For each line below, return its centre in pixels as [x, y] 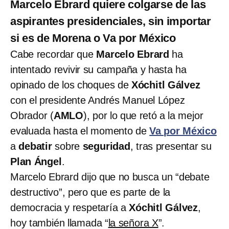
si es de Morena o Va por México [93, 38]
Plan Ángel [36, 161]
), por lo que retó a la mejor [143, 115]
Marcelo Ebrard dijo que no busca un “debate [110, 177]
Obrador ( [32, 115]
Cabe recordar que [53, 54]
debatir [35, 146]
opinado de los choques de [71, 85]
